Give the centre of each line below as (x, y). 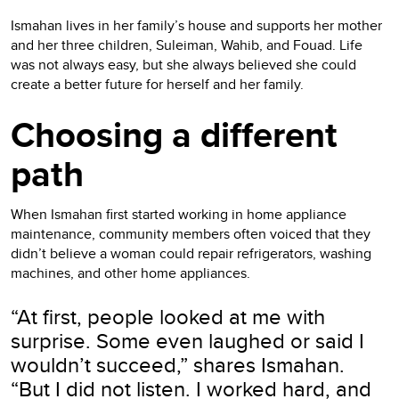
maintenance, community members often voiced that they (191, 233)
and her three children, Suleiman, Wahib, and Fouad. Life (187, 45)
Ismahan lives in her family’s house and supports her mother (196, 25)
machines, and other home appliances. (130, 273)
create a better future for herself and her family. (157, 84)
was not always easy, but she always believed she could (183, 64)
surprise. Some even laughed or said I (187, 340)
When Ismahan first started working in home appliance (179, 214)
